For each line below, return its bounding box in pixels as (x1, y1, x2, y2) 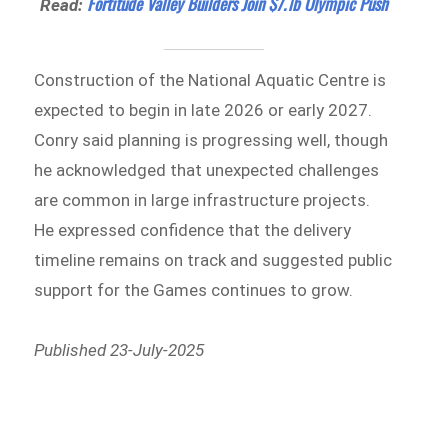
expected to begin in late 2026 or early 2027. (34, 100, 373, 121)
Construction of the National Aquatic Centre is (34, 70, 387, 91)
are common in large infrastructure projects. (34, 190, 371, 211)
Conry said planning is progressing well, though (34, 130, 389, 151)
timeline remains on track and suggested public (34, 250, 393, 271)
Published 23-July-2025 (34, 340, 205, 361)
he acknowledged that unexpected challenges (34, 160, 380, 181)
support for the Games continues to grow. (34, 280, 354, 301)
